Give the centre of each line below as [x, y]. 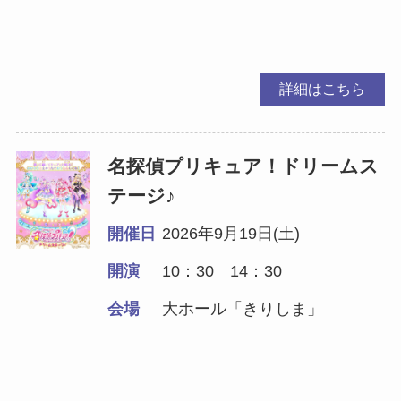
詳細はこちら [323, 88]
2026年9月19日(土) [231, 233]
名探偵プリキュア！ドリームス [243, 166]
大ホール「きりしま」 [243, 308]
